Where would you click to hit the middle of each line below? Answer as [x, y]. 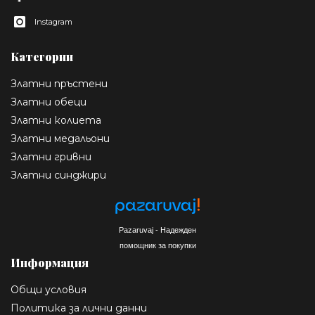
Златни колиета [56, 121]
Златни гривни [51, 157]
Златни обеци [49, 102]
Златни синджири [58, 175]
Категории [42, 57]
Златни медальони [60, 139]
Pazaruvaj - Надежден [157, 230]
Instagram [53, 22]
